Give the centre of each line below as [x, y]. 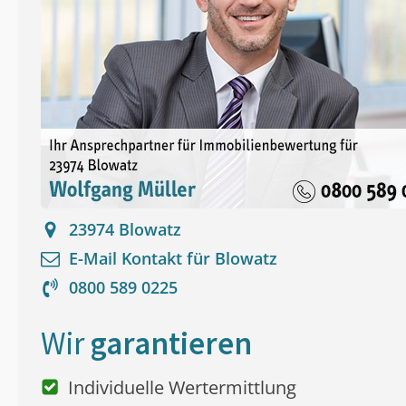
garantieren [171, 344]
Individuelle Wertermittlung [182, 388]
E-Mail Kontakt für [142, 259]
